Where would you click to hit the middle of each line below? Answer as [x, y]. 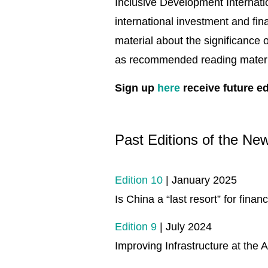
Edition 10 [139, 180]
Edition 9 [136, 226]
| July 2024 [184, 226]
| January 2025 [200, 180]
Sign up [136, 88]
